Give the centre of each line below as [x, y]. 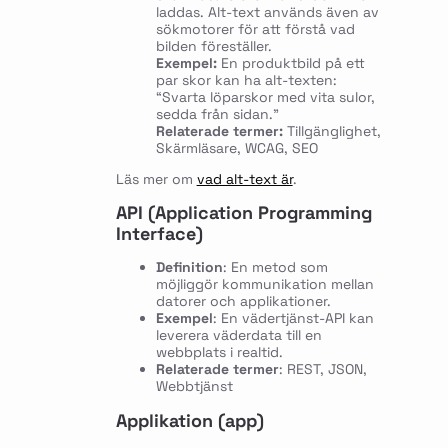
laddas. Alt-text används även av [267, 11]
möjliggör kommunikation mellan [264, 284]
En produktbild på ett [290, 62]
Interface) [159, 234]
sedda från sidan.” [217, 113]
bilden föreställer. [213, 45]
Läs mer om [156, 178]
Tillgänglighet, [331, 130]
